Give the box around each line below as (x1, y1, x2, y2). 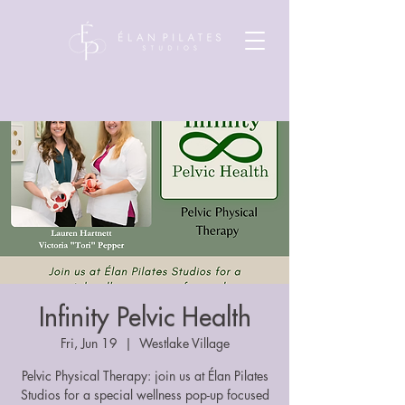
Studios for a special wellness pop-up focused (20, 386, 269, 403)
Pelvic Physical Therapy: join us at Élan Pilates (21, 367, 268, 384)
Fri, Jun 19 (60, 334, 118, 352)
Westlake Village (138, 334, 230, 352)
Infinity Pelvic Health (38, 306, 251, 331)
